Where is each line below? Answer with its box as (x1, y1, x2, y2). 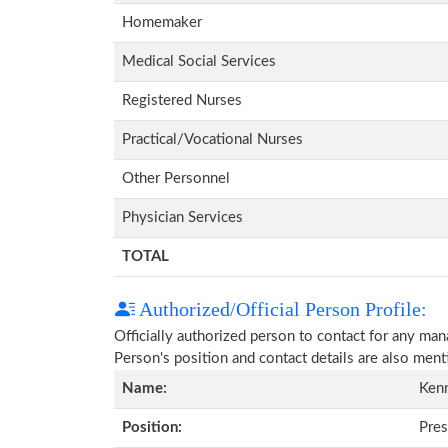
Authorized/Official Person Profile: (135, 298, 427, 320)
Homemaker (122, 15, 202, 30)
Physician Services (122, 210, 243, 225)
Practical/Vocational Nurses (122, 132, 303, 147)
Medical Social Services (122, 54, 276, 69)
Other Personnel (122, 171, 230, 186)
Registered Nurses (122, 93, 242, 108)
